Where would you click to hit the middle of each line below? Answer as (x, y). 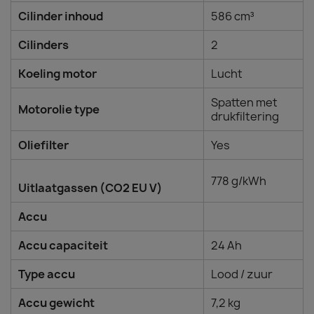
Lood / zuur (242, 274)
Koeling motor (57, 74)
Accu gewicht (56, 303)
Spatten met (244, 102)
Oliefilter (43, 145)
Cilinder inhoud (61, 16)
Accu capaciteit (63, 245)
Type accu (47, 274)
